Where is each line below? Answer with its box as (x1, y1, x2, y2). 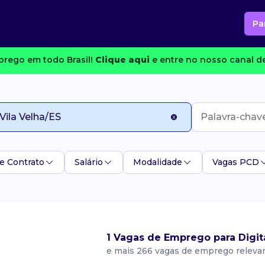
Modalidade (133, 157, 182, 167)
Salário (75, 157, 103, 167)
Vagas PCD (212, 157, 259, 167)
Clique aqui (95, 54, 150, 65)
